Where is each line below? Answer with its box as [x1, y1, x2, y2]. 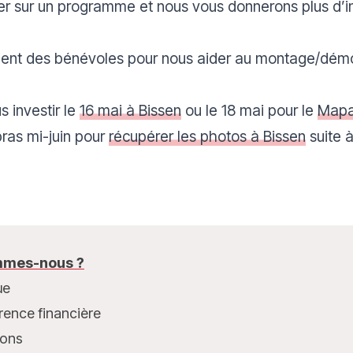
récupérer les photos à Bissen [109, 127, 306, 146]
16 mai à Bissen [80, 101, 181, 120]
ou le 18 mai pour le [181, 101, 318, 120]
